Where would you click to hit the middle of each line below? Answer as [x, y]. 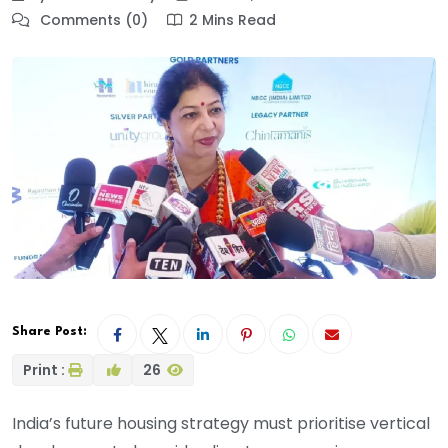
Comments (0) [92, 20]
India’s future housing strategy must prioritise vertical [221, 424]
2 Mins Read [232, 20]
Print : [44, 370]
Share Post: [49, 332]
